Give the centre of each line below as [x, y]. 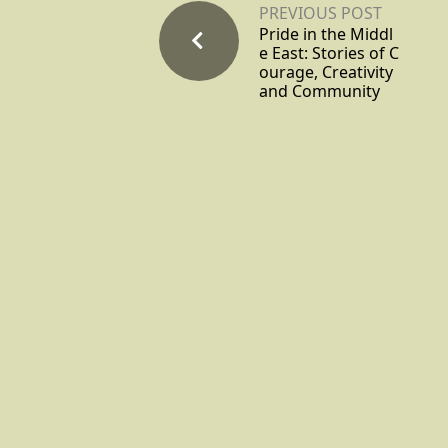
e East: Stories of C [329, 53]
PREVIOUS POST [320, 13]
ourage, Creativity [326, 72]
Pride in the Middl [326, 34]
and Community [319, 91]
